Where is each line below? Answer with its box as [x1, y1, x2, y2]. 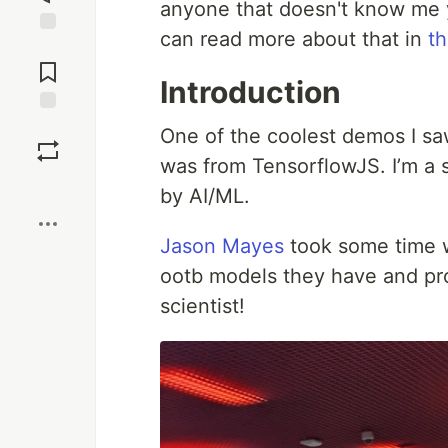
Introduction [160, 74, 341, 110]
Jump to [21, 38, 75, 56]
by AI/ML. [160, 184, 250, 208]
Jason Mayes [160, 234, 284, 258]
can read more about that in [160, 27, 428, 51]
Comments [13, 55, 83, 73]
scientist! [160, 294, 245, 318]
